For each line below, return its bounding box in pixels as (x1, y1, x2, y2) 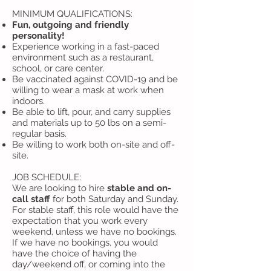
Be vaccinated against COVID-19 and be (12, 74, 178, 85)
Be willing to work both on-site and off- (12, 139, 175, 150)
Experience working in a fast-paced (12, 41, 159, 52)
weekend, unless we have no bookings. (12, 226, 177, 237)
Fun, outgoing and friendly (12, 19, 129, 30)
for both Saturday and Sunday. (53, 194, 178, 204)
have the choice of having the (12, 248, 137, 259)
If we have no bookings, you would (12, 237, 158, 248)
